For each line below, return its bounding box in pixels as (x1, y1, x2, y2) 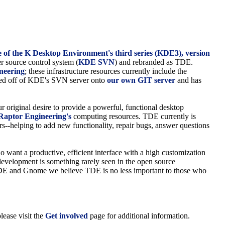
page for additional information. (88, 211, 190, 220)
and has (175, 76, 202, 85)
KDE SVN (78, 58, 115, 67)
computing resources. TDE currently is (71, 112, 196, 121)
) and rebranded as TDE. (115, 58, 193, 67)
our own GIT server (107, 76, 176, 85)
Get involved (45, 211, 88, 220)
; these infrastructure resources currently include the (25, 67, 187, 76)
